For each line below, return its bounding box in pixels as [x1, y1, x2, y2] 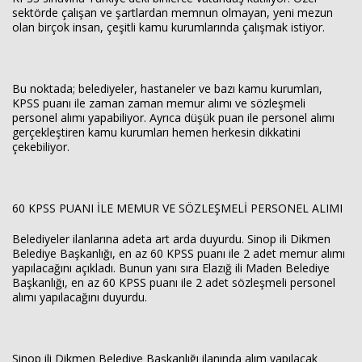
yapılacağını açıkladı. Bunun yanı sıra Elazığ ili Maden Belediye [12, 260, 330, 276]
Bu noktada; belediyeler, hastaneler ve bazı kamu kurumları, [12, 81, 322, 96]
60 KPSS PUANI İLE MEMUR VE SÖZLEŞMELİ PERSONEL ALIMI [12, 200, 343, 216]
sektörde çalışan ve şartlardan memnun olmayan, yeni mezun [12, 5, 333, 20]
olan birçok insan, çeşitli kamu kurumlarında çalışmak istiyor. [12, 19, 325, 35]
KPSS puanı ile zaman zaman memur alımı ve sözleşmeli [12, 95, 305, 111]
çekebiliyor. [12, 139, 69, 154]
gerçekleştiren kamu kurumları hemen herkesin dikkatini [12, 124, 301, 140]
